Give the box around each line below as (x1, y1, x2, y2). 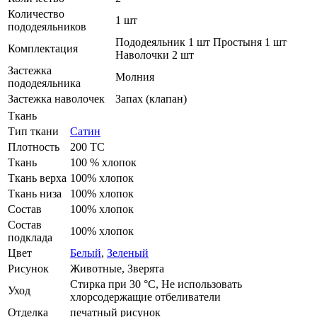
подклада (8, 231, 52, 244)
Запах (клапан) (115, 93, 187, 105)
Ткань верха (8, 172, 67, 185)
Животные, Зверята (70, 263, 164, 275)
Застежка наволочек (8, 93, 105, 105)
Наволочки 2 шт (115, 49, 194, 62)
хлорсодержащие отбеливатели (70, 291, 221, 304)
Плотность (8, 141, 59, 154)
